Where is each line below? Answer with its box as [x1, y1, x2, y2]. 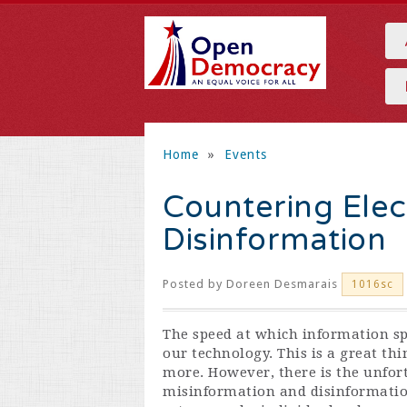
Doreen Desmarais [226, 277, 338, 291]
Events [223, 147, 267, 162]
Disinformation [163, 222, 386, 259]
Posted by [163, 277, 226, 291]
